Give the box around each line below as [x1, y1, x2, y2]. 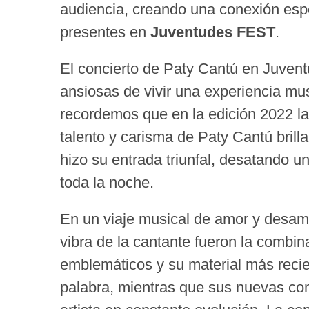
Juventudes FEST [150, 23, 275, 41]
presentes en [60, 23, 150, 41]
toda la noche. [60, 174, 154, 192]
